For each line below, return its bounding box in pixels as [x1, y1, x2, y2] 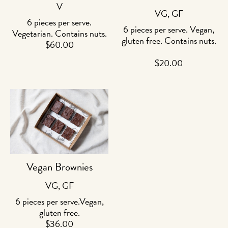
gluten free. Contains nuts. [121, 33, 216, 47]
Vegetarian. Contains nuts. [12, 26, 107, 40]
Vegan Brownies [26, 159, 93, 176]
